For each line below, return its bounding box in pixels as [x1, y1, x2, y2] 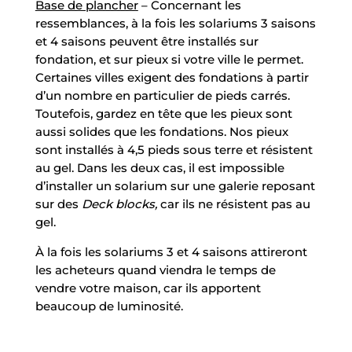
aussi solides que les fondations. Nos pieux [35, 123, 288, 139]
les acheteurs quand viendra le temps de [35, 262, 276, 277]
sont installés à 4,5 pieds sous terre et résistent [35, 141, 313, 157]
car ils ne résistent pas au [156, 196, 310, 211]
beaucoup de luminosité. [35, 298, 183, 313]
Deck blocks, [81, 196, 157, 211]
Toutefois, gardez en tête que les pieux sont [35, 105, 292, 121]
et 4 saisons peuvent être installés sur [35, 33, 258, 49]
